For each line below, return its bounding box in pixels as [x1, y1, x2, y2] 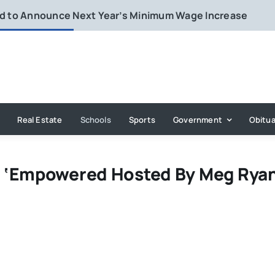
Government [173, 114, 223, 125]
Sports [128, 114, 156, 125]
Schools [80, 114, 111, 125]
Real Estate [17, 114, 63, 125]
